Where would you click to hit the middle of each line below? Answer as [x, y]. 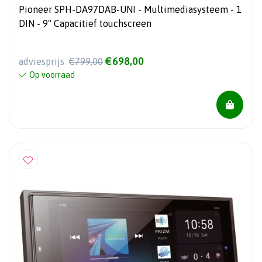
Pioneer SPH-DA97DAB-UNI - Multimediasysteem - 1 [130, 10]
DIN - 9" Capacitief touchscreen [85, 24]
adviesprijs [43, 62]
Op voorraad [52, 75]
